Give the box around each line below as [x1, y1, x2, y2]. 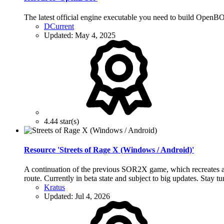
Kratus [44, 183, 65, 192]
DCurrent [44, 21, 74, 30]
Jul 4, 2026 [75, 192, 110, 201]
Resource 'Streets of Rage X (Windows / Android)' [24, 145, 194, 154]
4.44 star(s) [44, 116, 79, 125]
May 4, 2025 [75, 30, 115, 39]
